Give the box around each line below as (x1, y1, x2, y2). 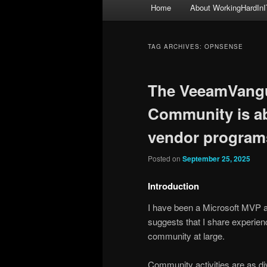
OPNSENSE (204, 42, 243, 51)
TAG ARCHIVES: (148, 42, 204, 51)
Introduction (148, 179, 199, 193)
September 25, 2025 (182, 153, 250, 164)
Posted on (148, 153, 182, 164)
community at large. (148, 229, 225, 242)
